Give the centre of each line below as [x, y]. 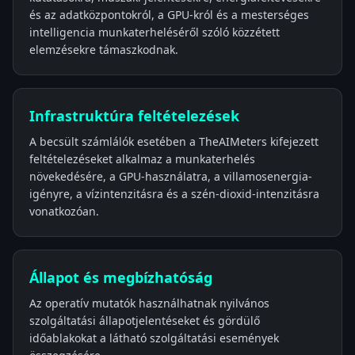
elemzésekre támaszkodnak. [104, 50]
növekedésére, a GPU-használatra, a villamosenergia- [171, 176]
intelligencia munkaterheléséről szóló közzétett [155, 32]
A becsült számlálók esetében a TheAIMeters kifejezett [174, 141]
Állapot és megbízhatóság [121, 277]
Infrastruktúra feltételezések [134, 116]
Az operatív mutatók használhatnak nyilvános [149, 303]
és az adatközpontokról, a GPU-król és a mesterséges [169, 15]
